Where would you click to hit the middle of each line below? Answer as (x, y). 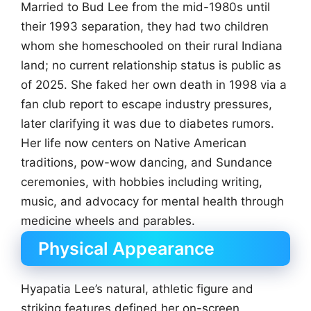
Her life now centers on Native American (134, 143)
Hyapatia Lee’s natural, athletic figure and (137, 289)
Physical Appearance (126, 249)
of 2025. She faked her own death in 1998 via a (154, 84)
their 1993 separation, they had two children (145, 26)
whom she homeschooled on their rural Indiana (152, 45)
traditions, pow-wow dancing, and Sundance (146, 162)
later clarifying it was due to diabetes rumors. (148, 123)
